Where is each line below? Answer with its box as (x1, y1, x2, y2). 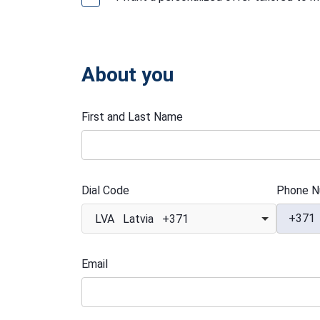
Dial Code (81, 184, 129, 198)
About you (81, 63, 174, 87)
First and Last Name (81, 110, 183, 124)
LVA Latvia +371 (95, 212, 189, 226)
